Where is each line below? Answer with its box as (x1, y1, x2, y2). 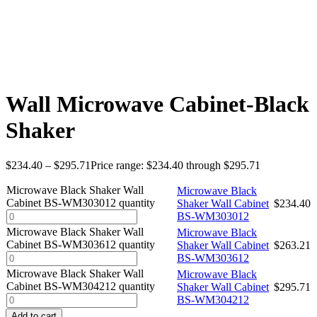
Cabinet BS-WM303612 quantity (6, 238, 155, 250)
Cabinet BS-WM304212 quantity (6, 279, 155, 292)
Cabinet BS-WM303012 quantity (6, 196, 155, 209)
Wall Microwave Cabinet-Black (6, 91, 309, 117)
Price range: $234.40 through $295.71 (91, 158, 260, 171)
